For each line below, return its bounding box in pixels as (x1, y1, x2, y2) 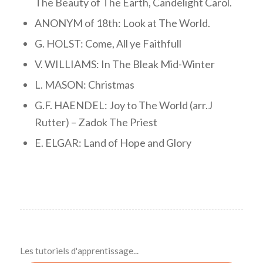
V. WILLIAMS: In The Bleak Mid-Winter (34, 57, 215, 70)
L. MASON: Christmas (34, 77, 134, 91)
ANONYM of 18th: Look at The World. (34, 16, 210, 29)
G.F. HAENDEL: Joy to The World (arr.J (34, 98, 213, 112)
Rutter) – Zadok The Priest (34, 115, 157, 129)
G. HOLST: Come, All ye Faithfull (34, 36, 181, 50)
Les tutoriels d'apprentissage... (19, 245, 139, 256)
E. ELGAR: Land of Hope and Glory (34, 136, 191, 149)
